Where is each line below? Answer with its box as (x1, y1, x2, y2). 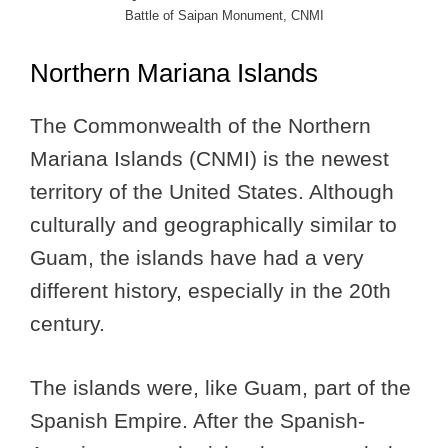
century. (30, 311, 105, 335)
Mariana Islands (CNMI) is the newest (30, 146, 389, 170)
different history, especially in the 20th (30, 278, 391, 302)
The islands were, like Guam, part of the (30, 376, 411, 400)
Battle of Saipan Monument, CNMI (124, 8, 324, 24)
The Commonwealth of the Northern (30, 113, 371, 137)
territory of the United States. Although (30, 179, 394, 203)
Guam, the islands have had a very (30, 245, 364, 269)
